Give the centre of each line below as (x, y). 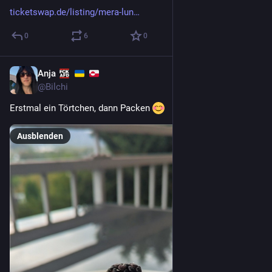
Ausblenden (40, 136)
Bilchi (57, 87)
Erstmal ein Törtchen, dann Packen (81, 108)
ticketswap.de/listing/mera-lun (72, 12)
